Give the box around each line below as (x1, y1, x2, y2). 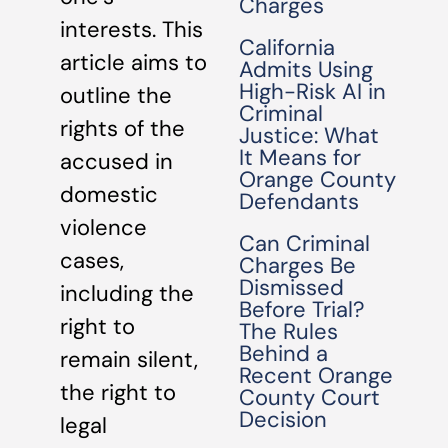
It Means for (239, 143, 362, 172)
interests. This (60, 15, 203, 45)
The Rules (239, 317, 339, 346)
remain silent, (60, 345, 198, 375)
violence (60, 213, 147, 243)
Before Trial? (239, 295, 366, 324)
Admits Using (239, 55, 374, 84)
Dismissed (239, 273, 345, 302)
